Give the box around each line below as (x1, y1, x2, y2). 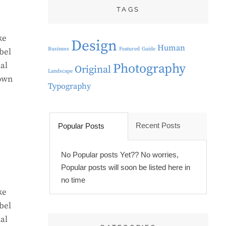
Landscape (48, 67, 73, 75)
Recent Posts (136, 121, 181, 130)
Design (71, 36, 118, 55)
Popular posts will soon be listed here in (61, 162, 190, 172)
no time (61, 175, 85, 184)
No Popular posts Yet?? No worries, (61, 150, 179, 159)
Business (48, 45, 70, 52)
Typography (48, 81, 91, 91)
